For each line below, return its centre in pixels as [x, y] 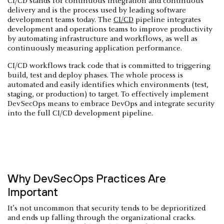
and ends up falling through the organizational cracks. [101, 218]
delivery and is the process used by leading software [97, 10]
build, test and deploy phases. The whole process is [95, 75]
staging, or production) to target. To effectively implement [108, 94]
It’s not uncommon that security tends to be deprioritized [106, 208]
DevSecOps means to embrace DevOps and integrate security [111, 104]
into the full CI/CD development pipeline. [80, 113]
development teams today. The [60, 20]
